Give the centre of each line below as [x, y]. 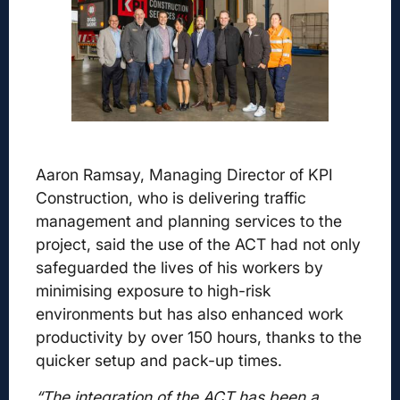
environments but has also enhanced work [190, 314]
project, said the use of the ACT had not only [198, 245]
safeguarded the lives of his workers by [179, 268]
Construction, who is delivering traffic [171, 198]
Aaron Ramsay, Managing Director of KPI [184, 175]
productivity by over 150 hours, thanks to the [199, 337]
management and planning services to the [189, 221]
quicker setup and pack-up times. [159, 361]
